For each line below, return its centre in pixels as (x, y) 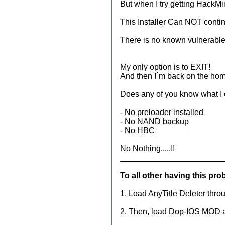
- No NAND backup (154, 121)
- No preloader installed (162, 112)
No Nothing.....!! (147, 148)
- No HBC (137, 130)
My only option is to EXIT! (165, 67)
